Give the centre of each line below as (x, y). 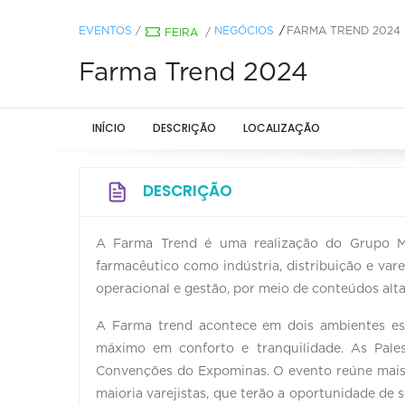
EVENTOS (105, 30)
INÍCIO (109, 127)
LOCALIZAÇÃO (282, 127)
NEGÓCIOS (244, 30)
